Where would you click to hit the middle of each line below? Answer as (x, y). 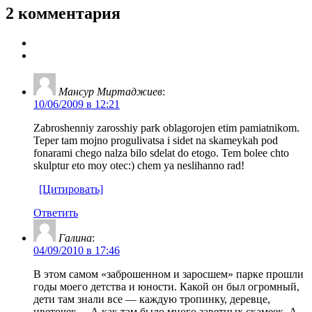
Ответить (56, 212)
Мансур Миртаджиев (110, 91)
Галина (75, 237)
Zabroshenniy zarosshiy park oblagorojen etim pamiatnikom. (166, 127)
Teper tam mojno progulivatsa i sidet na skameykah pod (156, 140)
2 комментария (63, 13)
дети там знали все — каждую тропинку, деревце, (152, 299)
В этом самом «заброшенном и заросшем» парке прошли (169, 274)
